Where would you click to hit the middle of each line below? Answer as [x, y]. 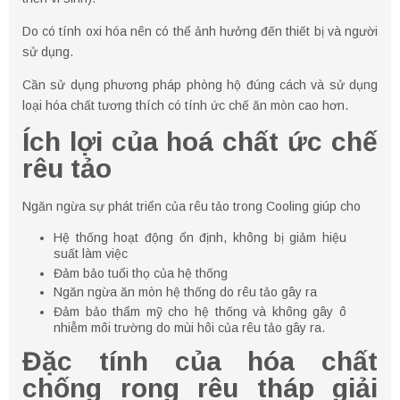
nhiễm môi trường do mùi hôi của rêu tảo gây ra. [189, 327]
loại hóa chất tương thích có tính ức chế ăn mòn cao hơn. [185, 106]
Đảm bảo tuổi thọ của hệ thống [141, 273]
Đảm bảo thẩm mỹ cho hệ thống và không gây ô [200, 311]
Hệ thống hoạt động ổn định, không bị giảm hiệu [200, 238]
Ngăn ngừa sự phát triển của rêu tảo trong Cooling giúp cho [192, 207]
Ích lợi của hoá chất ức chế [200, 142]
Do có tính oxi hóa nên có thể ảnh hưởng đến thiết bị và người [200, 32]
